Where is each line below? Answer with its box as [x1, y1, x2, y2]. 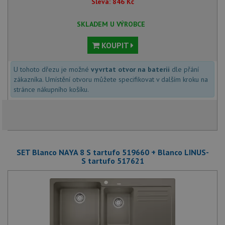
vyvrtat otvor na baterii [91, 64, 170, 74]
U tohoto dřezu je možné [14, 64, 91, 74]
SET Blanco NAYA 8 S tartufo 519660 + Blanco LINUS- [16, 147, 209, 157]
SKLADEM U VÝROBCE [77, 19, 145, 29]
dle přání [170, 64, 199, 74]
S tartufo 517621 [81, 155, 144, 166]
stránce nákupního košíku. [14, 84, 89, 94]
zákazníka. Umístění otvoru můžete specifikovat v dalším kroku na [14, 74, 208, 84]
